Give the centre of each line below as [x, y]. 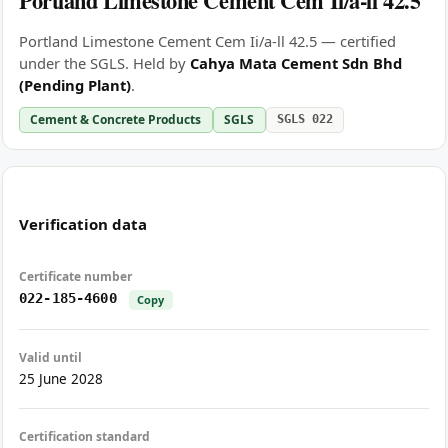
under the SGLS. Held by [104, 63]
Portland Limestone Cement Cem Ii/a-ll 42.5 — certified [207, 41]
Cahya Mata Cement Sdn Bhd [296, 63]
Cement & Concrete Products [116, 119]
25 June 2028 [61, 379]
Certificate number [75, 277]
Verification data [83, 223]
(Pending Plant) [75, 85]
